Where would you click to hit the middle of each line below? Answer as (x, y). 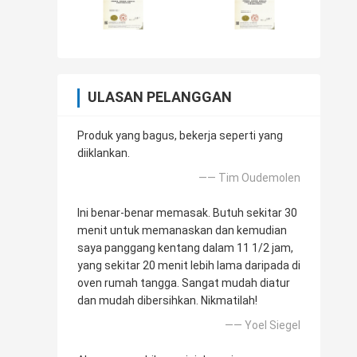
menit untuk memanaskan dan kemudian (182, 231)
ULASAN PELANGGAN (160, 97)
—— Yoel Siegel (263, 326)
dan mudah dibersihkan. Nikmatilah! (167, 301)
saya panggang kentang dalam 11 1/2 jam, (185, 248)
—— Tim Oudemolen (249, 178)
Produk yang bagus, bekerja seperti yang (180, 136)
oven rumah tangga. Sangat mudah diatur (184, 283)
